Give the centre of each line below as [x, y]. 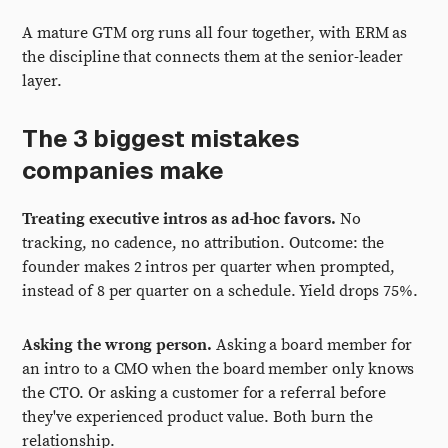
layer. [42, 81]
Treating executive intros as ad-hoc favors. [179, 219]
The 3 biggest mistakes [161, 138]
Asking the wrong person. [117, 345]
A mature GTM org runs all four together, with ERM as [215, 33]
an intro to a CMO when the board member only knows [218, 369]
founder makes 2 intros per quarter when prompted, [208, 267]
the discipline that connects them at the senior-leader [213, 57]
